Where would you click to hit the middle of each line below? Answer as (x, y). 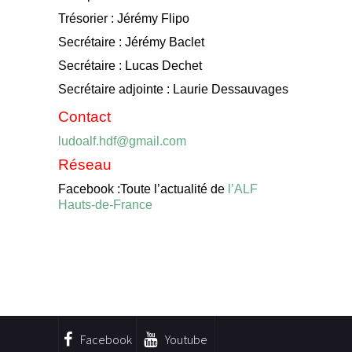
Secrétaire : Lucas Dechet (130, 66)
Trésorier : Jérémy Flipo (124, 18)
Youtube (186, 339)
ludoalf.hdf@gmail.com (122, 141)
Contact (84, 117)
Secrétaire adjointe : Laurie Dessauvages (173, 89)
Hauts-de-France (105, 205)
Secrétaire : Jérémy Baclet (131, 42)
